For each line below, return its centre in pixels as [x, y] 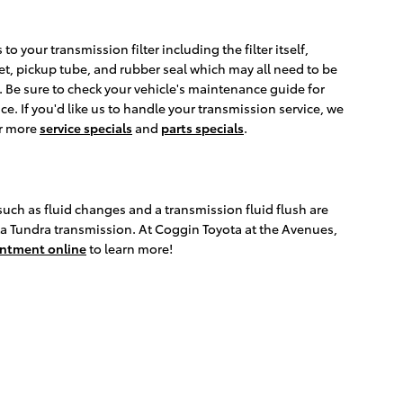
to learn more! [130, 249]
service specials [86, 128]
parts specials [202, 128]
